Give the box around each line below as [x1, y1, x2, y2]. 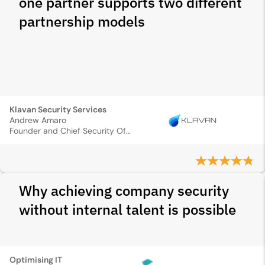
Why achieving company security [19, 181, 229, 200]
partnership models [19, 12, 145, 31]
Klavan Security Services [9, 104, 106, 115]
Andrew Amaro [9, 115, 66, 125]
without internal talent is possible [19, 200, 236, 219]
